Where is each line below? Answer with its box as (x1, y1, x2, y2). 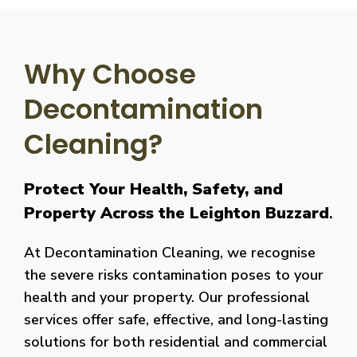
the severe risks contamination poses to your (24, 265, 324, 284)
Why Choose (24, 54, 196, 93)
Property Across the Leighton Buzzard (24, 202, 329, 224)
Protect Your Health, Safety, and (24, 178, 283, 200)
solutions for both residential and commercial (24, 331, 328, 351)
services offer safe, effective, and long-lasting (24, 309, 328, 329)
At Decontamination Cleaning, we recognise (24, 242, 316, 262)
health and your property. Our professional (24, 287, 310, 307)
